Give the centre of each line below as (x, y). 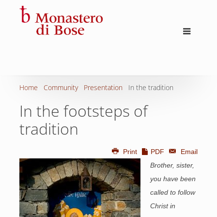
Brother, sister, (172, 165)
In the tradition (151, 87)
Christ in (163, 206)
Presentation (103, 87)
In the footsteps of (84, 111)
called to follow (173, 192)
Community (61, 87)
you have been (173, 179)
